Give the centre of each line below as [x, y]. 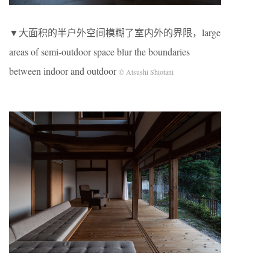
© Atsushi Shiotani [145, 71]
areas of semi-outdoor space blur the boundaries [99, 51]
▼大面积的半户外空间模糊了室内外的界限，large [115, 32]
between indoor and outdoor [63, 71]
